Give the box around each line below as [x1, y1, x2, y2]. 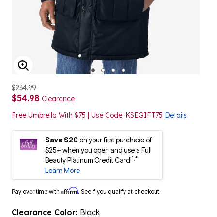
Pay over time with [12, 188, 61, 195]
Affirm [61, 187, 78, 194]
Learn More [45, 166, 80, 174]
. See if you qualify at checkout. [78, 188, 161, 195]
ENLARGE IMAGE [23, 66, 94, 77]
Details [165, 111, 187, 120]
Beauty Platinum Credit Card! [45, 156, 132, 164]
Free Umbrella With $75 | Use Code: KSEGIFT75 [12, 111, 165, 120]
